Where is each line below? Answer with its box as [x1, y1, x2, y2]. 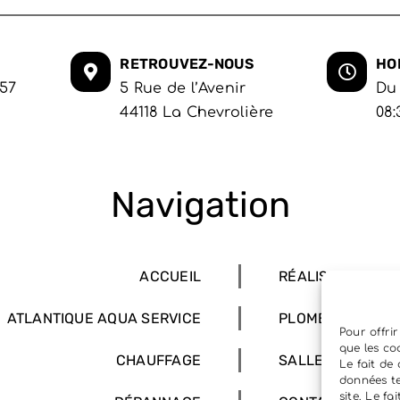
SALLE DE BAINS [279, 352, 394, 369]
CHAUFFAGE [115, 352, 202, 369]
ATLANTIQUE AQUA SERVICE [6, 310, 202, 327]
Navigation [110, 184, 290, 226]
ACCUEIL [139, 268, 202, 285]
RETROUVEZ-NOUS [120, 55, 254, 72]
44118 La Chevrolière [120, 104, 274, 121]
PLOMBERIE [279, 310, 360, 327]
